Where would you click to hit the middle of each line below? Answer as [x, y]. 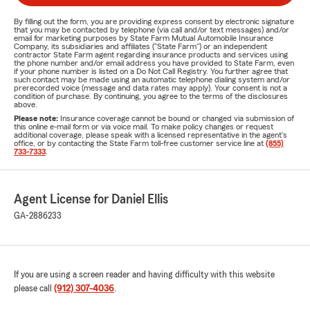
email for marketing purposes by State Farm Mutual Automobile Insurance [144, 38]
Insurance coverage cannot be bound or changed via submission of [177, 118]
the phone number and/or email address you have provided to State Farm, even [154, 63]
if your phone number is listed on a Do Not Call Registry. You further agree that [151, 71]
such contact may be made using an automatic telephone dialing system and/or [152, 80]
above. [26, 104]
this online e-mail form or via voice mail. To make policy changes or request [144, 127]
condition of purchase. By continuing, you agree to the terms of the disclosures [151, 96]
